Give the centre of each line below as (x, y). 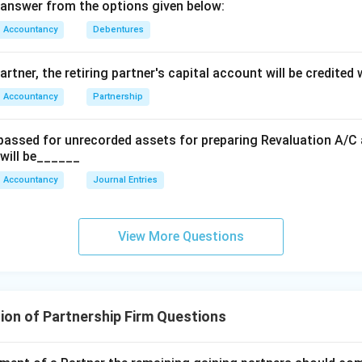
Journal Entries (125, 180)
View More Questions (181, 236)
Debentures (118, 29)
